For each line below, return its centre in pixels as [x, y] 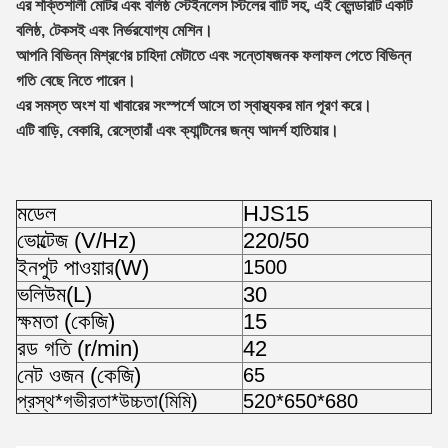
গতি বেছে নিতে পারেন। [76, 80]
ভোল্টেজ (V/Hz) [76, 240]
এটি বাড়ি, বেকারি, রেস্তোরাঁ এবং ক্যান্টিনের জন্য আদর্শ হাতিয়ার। [177, 130]
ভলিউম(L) [54, 294]
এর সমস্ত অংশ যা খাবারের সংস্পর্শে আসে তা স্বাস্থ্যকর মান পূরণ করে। [194, 105]
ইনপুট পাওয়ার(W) [83, 267]
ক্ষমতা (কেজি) [66, 321]
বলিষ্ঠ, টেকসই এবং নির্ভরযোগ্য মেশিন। [114, 30]
